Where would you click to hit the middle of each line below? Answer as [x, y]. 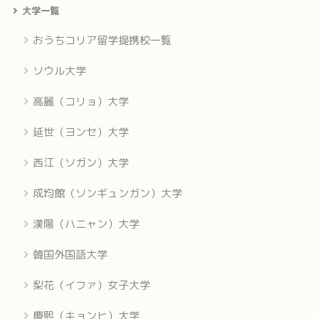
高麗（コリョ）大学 [80, 101]
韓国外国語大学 [70, 254]
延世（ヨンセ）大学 [80, 132]
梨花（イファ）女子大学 [91, 285]
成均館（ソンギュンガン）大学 [107, 193]
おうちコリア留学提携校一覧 [102, 40]
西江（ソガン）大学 [80, 162]
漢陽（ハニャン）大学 [86, 224]
